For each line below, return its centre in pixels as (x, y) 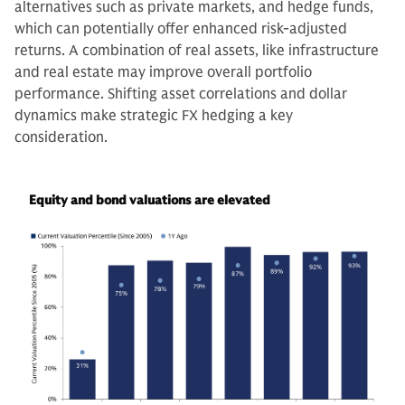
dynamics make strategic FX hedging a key (154, 115)
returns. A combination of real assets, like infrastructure (197, 50)
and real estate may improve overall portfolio (163, 72)
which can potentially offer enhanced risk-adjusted (181, 28)
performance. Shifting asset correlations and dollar (181, 94)
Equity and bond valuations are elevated (150, 200)
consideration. (63, 137)
